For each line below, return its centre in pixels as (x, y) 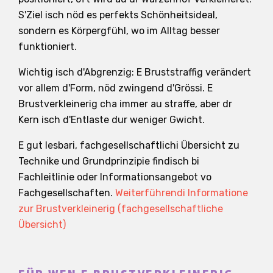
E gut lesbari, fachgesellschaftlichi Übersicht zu (129, 145)
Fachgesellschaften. (67, 193)
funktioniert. (48, 46)
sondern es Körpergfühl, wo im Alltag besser (119, 30)
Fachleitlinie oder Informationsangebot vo (115, 177)
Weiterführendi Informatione (182, 193)
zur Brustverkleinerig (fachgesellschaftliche (121, 208)
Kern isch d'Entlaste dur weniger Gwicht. (112, 119)
